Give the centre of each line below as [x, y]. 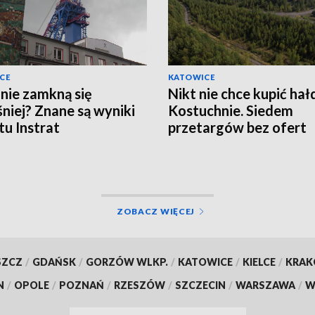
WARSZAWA [265, 285]
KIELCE [259, 262]
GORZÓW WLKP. [127, 262]
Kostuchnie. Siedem [231, 110]
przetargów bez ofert [237, 127]
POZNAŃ [82, 285]
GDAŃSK [54, 262]
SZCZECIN [200, 285]
